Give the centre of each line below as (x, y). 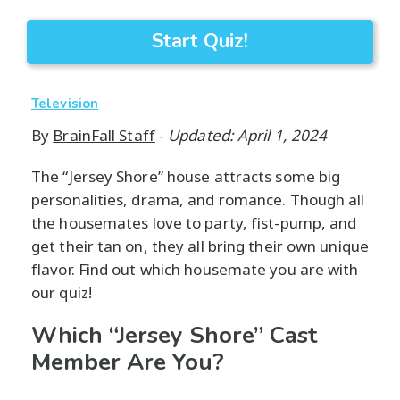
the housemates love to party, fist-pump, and (194, 223)
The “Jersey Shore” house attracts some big (186, 177)
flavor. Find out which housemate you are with (195, 270)
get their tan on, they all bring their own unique (200, 246)
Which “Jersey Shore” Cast (174, 336)
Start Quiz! (200, 42)
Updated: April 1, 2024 (248, 136)
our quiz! (62, 293)
